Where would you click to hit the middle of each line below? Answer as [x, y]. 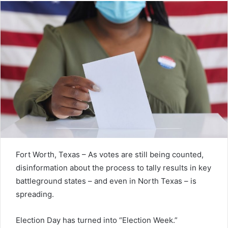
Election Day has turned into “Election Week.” [97, 220]
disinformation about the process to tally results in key [113, 167]
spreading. [35, 194]
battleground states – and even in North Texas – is [106, 181]
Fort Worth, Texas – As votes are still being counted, [110, 154]
